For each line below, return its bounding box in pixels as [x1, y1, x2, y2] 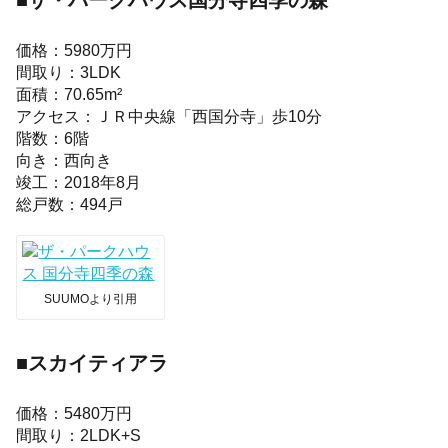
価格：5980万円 [16, 40, 133, 59]
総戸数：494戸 [16, 194, 124, 213]
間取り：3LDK [16, 62, 122, 81]
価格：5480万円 [16, 403, 133, 422]
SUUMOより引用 [44, 291, 138, 306]
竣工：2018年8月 [16, 172, 142, 191]
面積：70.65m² [16, 84, 123, 103]
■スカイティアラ [16, 351, 169, 374]
